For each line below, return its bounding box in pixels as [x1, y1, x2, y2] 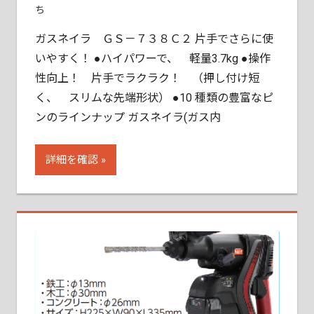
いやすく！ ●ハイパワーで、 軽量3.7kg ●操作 [34, 52, 271, 66]
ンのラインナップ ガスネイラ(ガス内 [34, 111, 221, 125]
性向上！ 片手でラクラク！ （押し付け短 [34, 71, 259, 86]
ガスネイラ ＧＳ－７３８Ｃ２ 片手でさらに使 [34, 32, 273, 46]
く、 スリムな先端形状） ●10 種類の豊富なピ [34, 91, 273, 105]
